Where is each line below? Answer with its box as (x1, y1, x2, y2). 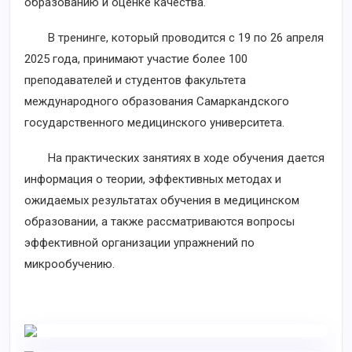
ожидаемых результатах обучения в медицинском (24, 193, 299, 207)
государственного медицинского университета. (24, 115, 284, 130)
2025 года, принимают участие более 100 (24, 52, 247, 66)
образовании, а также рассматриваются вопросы (24, 214, 295, 229)
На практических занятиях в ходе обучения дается (24, 151, 324, 165)
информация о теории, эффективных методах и (24, 172, 281, 186)
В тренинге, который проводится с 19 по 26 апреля (24, 31, 324, 45)
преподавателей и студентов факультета (24, 73, 246, 87)
